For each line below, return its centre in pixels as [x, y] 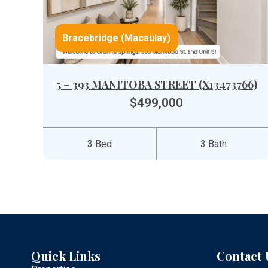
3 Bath [213, 144]
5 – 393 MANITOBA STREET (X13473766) [156, 84]
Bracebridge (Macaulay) [116, 38]
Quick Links [66, 256]
